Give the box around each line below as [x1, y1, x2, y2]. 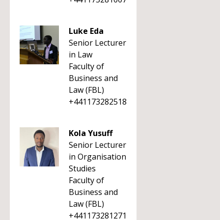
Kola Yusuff [69, 128, 112, 138]
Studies [69, 163, 96, 174]
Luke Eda [69, 26, 104, 36]
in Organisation [69, 151, 126, 162]
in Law [69, 49, 92, 60]
